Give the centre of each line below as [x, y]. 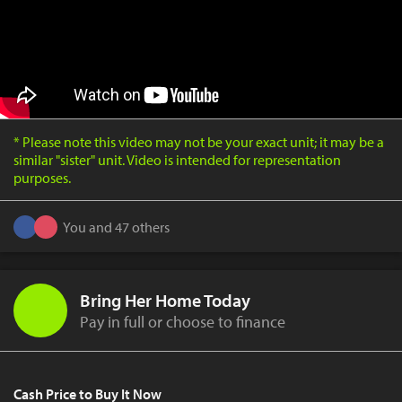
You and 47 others [116, 227]
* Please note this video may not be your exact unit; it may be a [199, 142]
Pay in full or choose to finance [183, 322]
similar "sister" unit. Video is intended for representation [177, 160]
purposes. [42, 178]
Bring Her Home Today [165, 301]
